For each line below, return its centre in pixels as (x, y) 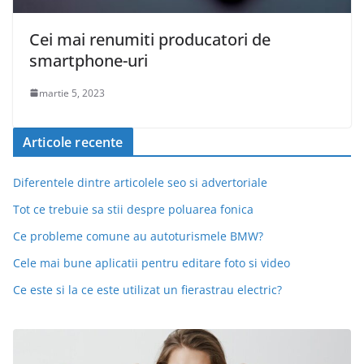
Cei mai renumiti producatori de (150, 39)
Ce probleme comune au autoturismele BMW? (138, 236)
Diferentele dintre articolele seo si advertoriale (140, 182)
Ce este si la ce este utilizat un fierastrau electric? (147, 289)
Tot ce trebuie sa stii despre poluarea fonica (133, 209)
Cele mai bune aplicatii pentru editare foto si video (152, 262)
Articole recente (73, 142)
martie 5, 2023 (72, 93)
